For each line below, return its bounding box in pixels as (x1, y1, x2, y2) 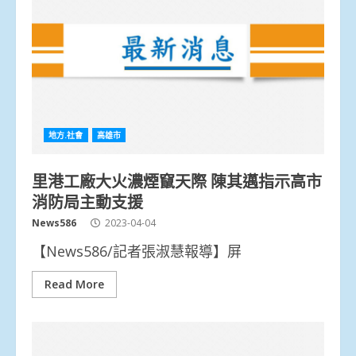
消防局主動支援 (32, 188, 143, 213)
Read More (44, 276, 104, 292)
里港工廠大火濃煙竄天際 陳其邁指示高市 (32, 168, 322, 192)
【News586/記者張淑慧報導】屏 (32, 241, 242, 261)
